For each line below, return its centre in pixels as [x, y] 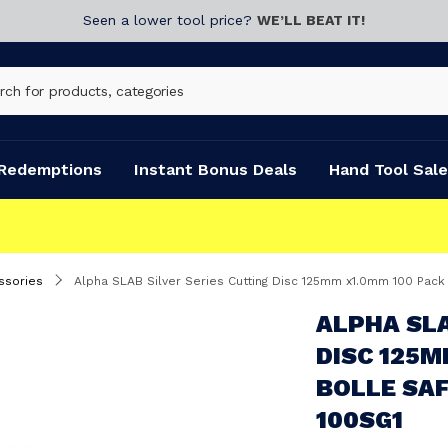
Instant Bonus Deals [215, 169]
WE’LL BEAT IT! [311, 20]
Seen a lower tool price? [170, 20]
